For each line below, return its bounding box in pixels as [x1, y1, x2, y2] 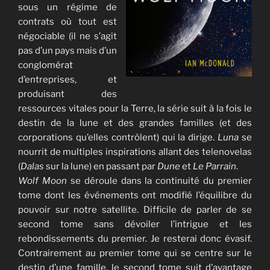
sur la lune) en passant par [46, 161, 157, 172]
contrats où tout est [18, 16, 117, 28]
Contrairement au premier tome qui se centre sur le [18, 248, 252, 259]
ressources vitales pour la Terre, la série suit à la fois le [18, 103, 252, 115]
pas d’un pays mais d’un [18, 45, 117, 57]
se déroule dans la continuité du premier [70, 175, 252, 187]
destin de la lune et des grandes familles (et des [18, 118, 252, 129]
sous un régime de [18, 2, 117, 13]
